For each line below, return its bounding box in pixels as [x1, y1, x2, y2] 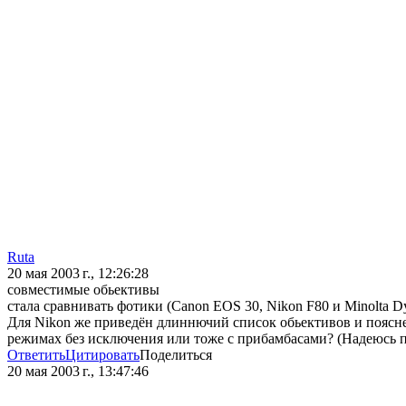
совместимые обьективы [7, 282, 159, 298]
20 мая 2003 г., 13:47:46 [7, 363, 149, 380]
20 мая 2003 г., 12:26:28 [7, 266, 149, 282]
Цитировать [65, 347, 140, 363]
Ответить [7, 347, 65, 363]
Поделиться [140, 347, 212, 363]
